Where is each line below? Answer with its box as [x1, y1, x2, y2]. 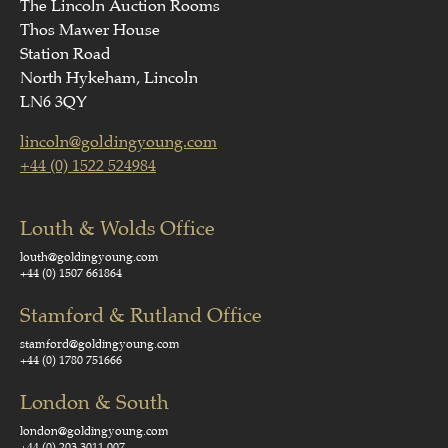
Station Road [20, 44, 111, 65]
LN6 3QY [20, 92, 87, 113]
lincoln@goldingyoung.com [20, 132, 217, 153]
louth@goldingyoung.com [20, 249, 159, 266]
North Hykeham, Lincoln [20, 68, 198, 89]
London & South [20, 390, 169, 416]
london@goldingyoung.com [20, 423, 169, 440]
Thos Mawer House [20, 20, 160, 41]
